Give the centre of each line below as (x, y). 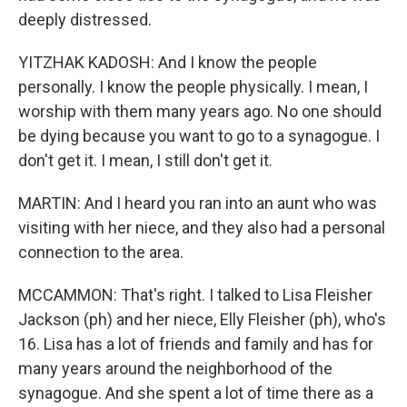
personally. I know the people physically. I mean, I (193, 87)
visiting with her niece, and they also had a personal (202, 228)
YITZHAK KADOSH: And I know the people (168, 62)
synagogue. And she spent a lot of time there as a (196, 393)
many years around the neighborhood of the (175, 368)
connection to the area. (101, 252)
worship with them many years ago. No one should (200, 111)
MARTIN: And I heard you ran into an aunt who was (198, 203)
